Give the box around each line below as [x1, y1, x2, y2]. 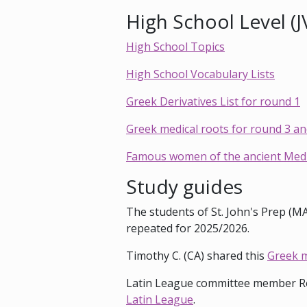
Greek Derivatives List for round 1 [126, 94, 300, 109]
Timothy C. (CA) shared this [126, 248, 267, 263]
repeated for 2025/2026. [126, 221, 249, 236]
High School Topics [126, 39, 225, 54]
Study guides [126, 173, 243, 199]
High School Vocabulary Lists [126, 66, 275, 82]
